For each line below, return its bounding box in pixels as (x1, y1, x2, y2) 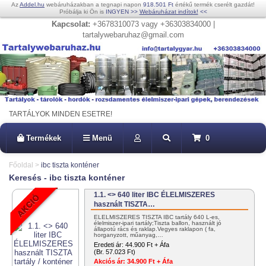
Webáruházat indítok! (139, 8, 198, 15)
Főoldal (9, 161, 33, 170)
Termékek (26, 134, 61, 143)
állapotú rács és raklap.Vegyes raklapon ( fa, (94, 226, 216, 233)
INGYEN (105, 8, 129, 15)
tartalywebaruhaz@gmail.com (82, 30, 184, 39)
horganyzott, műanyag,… (94, 232, 164, 239)
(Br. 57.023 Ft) (94, 248, 136, 256)
